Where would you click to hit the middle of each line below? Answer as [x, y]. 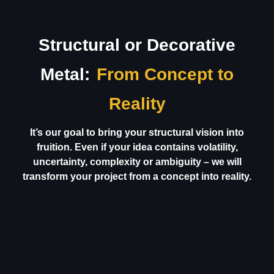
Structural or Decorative [137, 45]
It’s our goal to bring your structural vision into [137, 133]
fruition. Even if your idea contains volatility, [137, 147]
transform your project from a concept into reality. [137, 177]
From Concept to [165, 75]
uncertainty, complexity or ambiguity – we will [137, 162]
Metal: [65, 75]
